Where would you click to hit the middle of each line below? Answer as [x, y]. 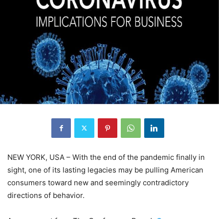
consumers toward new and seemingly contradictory [98, 182]
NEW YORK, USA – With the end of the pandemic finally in [106, 157]
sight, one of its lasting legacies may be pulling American [105, 170]
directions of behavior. [46, 195]
